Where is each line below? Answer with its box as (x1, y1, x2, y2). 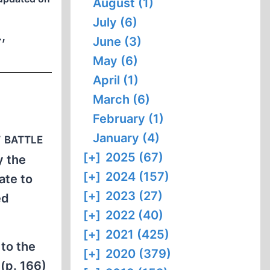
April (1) (93, 73, 139, 87)
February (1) (93, 111, 165, 126)
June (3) (93, 34, 142, 49)
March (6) (93, 92, 151, 107)
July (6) (93, 15, 138, 30)
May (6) (93, 54, 139, 68)
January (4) (93, 131, 160, 145)
